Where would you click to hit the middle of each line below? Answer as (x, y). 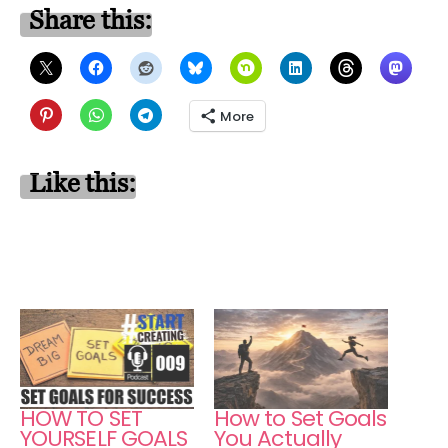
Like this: (82, 182)
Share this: (90, 20)
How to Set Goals (300, 418)
